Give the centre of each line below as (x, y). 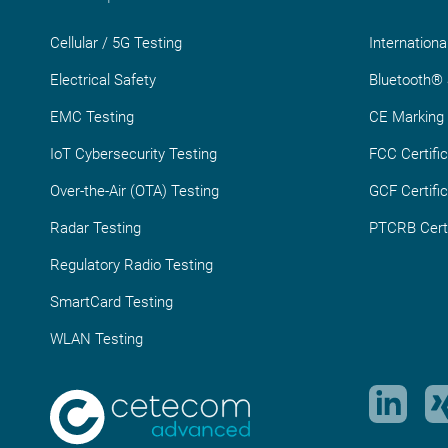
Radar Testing (95, 228)
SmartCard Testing (111, 302)
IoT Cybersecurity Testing (133, 154)
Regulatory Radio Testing (131, 265)
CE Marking (406, 117)
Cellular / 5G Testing (116, 43)
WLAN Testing (96, 339)
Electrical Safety (103, 80)
